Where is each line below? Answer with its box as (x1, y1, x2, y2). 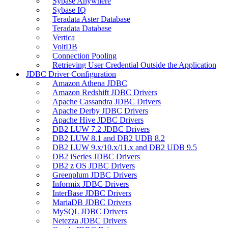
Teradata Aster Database (52, 14, 130, 23)
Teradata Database (52, 23, 111, 33)
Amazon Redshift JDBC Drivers (52, 88, 157, 97)
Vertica (52, 33, 75, 42)
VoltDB (52, 42, 77, 51)
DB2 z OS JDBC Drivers (52, 161, 135, 170)
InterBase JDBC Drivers (52, 188, 131, 197)
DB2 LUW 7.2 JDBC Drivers (52, 124, 150, 133)
